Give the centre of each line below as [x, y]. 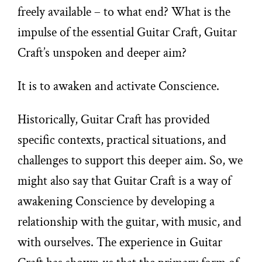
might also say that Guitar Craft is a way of [125, 181]
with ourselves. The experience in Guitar [120, 242]
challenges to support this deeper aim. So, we [130, 161]
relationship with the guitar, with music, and [130, 222]
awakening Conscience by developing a [116, 201]
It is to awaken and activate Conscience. [119, 86]
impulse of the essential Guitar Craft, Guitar [127, 32]
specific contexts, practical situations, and [122, 140]
